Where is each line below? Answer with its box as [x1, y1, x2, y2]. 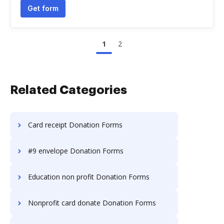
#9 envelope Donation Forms [28, 146, 123, 155]
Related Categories [10, 84, 127, 96]
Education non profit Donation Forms [28, 172, 149, 181]
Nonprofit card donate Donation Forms [28, 198, 156, 207]
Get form [27, 4, 58, 12]
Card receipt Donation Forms [28, 120, 122, 129]
